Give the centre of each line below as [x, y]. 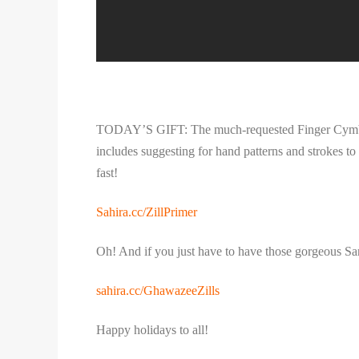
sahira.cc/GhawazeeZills [158, 291]
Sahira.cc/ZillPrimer [147, 212]
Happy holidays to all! [152, 330]
